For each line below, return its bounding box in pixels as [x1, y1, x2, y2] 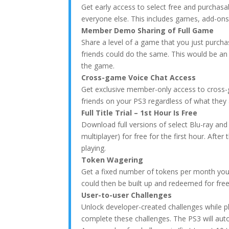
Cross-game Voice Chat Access [81, 73, 196, 82]
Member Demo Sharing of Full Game [81, 26, 214, 35]
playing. [81, 143, 106, 153]
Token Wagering [81, 155, 144, 165]
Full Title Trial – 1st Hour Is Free [81, 108, 198, 118]
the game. [81, 61, 115, 71]
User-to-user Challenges [81, 190, 172, 200]
